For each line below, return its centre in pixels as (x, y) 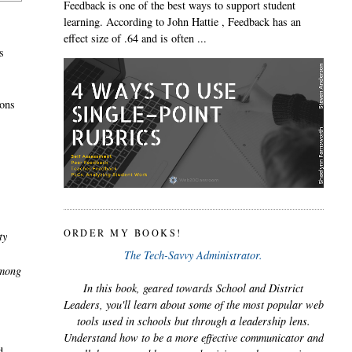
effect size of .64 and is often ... (135, 38)
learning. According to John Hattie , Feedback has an (182, 22)
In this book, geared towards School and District (194, 288)
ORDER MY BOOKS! (123, 232)
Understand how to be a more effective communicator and (193, 338)
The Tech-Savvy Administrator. (194, 255)
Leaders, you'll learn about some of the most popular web (193, 305)
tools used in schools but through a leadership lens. (193, 321)
